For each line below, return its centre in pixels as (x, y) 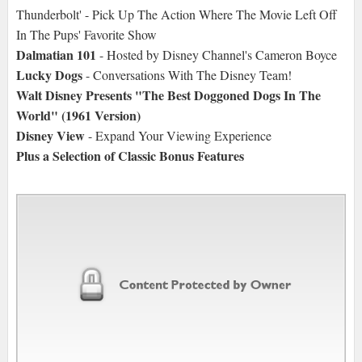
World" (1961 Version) (78, 116)
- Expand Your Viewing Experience (178, 136)
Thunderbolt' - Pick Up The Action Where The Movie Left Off (176, 15)
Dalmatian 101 (57, 55)
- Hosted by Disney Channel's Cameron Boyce (218, 55)
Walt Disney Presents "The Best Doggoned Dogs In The (168, 95)
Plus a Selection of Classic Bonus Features (130, 156)
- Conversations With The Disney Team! (188, 75)
